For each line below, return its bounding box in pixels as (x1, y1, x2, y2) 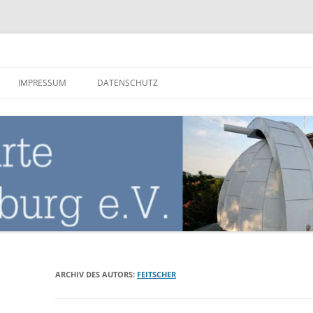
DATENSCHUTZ (97, 77, 158, 89)
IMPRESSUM (18, 77, 66, 89)
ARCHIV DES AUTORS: (55, 268, 138, 279)
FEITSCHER (137, 268, 177, 279)
